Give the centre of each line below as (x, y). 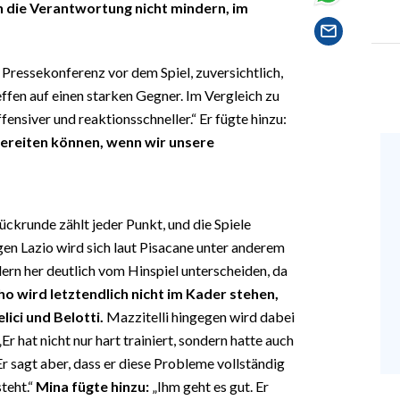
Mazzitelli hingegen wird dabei (199, 316)
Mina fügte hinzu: (92, 386)
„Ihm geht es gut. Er (209, 386)
